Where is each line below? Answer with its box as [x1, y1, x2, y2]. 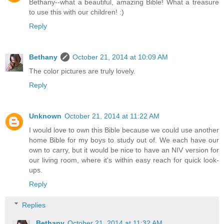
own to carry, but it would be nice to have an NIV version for [29, 146, 219, 154]
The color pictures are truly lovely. [29, 67, 135, 75]
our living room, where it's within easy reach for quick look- [29, 156, 219, 164]
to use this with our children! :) [29, 8, 124, 16]
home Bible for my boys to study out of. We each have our [29, 136, 219, 144]
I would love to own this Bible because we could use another [29, 126, 219, 134]
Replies [22, 200, 46, 209]
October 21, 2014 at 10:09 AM [72, 53, 168, 61]
